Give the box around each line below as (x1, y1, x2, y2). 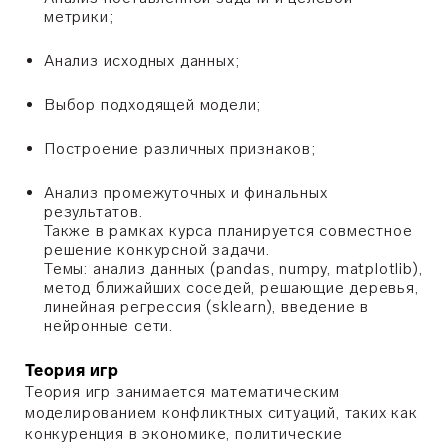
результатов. (44, 202, 143, 221)
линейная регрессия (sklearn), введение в (44, 297, 370, 316)
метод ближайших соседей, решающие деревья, (44, 278, 419, 297)
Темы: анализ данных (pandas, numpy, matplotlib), (44, 259, 423, 278)
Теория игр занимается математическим (25, 382, 340, 401)
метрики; (44, 7, 114, 26)
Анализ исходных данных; (44, 51, 240, 70)
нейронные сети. (44, 316, 174, 335)
